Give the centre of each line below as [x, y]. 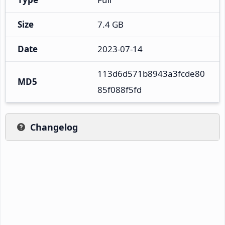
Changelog [54, 127]
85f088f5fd [120, 89]
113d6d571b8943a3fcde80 [151, 73]
